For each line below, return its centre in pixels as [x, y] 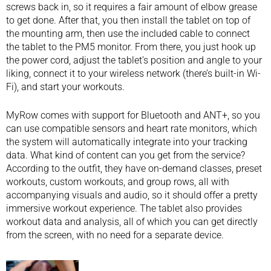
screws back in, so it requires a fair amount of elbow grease [132, 7]
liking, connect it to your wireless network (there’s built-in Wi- [133, 73]
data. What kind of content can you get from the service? [126, 155]
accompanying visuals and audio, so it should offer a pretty [132, 195]
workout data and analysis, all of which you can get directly [132, 222]
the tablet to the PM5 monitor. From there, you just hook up [131, 47]
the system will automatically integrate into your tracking [127, 142]
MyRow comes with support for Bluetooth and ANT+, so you [133, 115]
